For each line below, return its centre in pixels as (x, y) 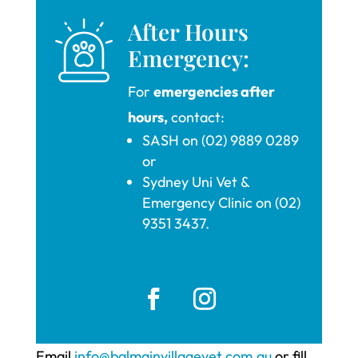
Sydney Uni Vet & (195, 181)
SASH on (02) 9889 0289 (220, 140)
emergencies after (214, 91)
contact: (196, 117)
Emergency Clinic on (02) (221, 202)
